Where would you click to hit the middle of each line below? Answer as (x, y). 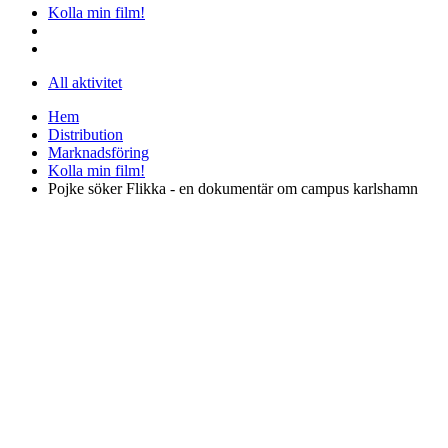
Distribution (85, 134)
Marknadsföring (98, 152)
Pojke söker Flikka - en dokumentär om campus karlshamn (233, 188)
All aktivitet (85, 82)
